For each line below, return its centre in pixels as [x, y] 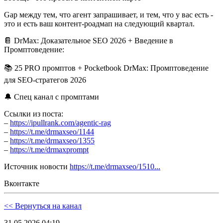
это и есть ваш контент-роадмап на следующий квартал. [99, 24]
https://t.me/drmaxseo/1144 [52, 132]
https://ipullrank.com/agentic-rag [60, 123]
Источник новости [37, 167]
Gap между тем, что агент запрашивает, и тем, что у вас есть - [109, 15]
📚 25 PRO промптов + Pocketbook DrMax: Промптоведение [106, 68]
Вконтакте [22, 184]
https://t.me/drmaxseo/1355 [52, 141]
